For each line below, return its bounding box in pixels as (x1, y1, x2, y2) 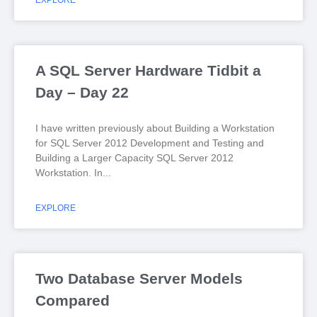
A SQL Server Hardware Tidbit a (35, 62, 261, 79)
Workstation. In (35, 167, 103, 178)
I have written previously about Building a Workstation (35, 122, 275, 134)
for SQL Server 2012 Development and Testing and (35, 137, 264, 149)
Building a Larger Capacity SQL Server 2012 (35, 152, 234, 163)
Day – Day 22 (35, 84, 129, 100)
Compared (35, 292, 110, 309)
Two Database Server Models (35, 270, 243, 287)
